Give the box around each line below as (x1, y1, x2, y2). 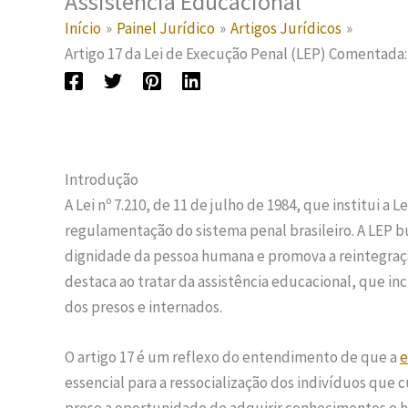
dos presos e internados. (65, 297, 222, 318)
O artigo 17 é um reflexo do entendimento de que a (65, 347, 400, 368)
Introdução (65, 169, 138, 190)
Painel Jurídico (117, 18, 216, 39)
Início (65, 18, 101, 39)
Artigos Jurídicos (230, 18, 342, 39)
